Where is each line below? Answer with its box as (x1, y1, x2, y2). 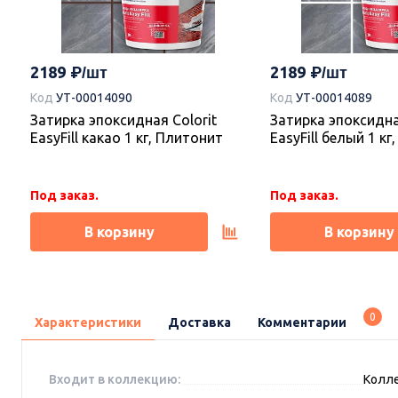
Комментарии (258, 314, 346, 330)
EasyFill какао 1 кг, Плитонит (30, 129, 223, 146)
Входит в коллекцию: (49, 371, 180, 386)
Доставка (168, 314, 231, 330)
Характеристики (35, 314, 141, 330)
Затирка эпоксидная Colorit (30, 111, 217, 128)
